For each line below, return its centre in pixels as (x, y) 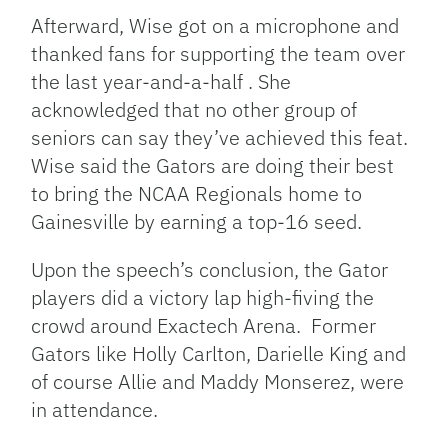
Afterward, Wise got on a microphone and (215, 25)
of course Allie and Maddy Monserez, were (218, 381)
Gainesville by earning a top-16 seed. (197, 221)
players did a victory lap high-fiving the (203, 297)
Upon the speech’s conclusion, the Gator (210, 269)
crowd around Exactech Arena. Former (204, 325)
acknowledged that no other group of (194, 109)
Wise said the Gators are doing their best (213, 165)
